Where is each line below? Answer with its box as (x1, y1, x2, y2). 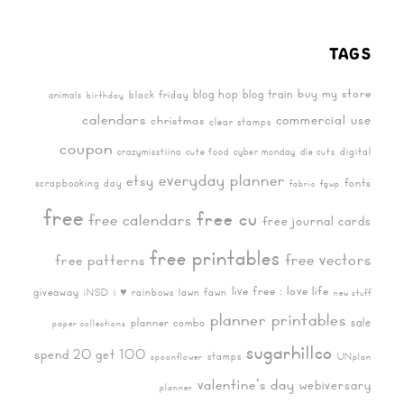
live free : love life (232, 280, 330, 301)
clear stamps (209, 113, 272, 130)
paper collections (52, 316, 127, 331)
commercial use (276, 108, 372, 132)
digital (340, 142, 372, 160)
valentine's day (197, 372, 296, 397)
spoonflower (151, 349, 204, 364)
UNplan (337, 349, 372, 364)
